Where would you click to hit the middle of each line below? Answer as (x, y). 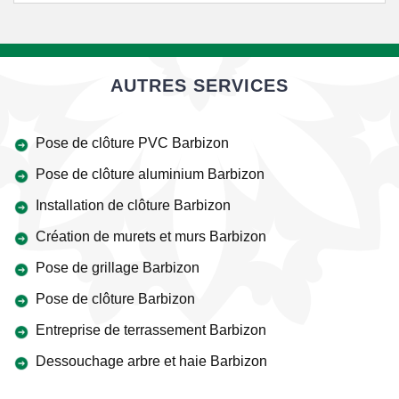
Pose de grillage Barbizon (118, 268)
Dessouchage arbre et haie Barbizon (151, 361)
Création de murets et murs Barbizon (151, 236)
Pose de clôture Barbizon (115, 299)
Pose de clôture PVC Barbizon (132, 143)
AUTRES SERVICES (199, 85)
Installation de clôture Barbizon (133, 205)
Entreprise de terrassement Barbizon (151, 330)
